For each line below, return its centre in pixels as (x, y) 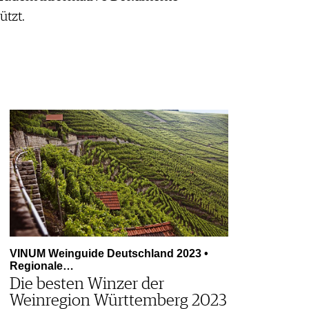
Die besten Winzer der (87, 284)
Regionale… (41, 266)
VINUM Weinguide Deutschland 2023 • (109, 253)
